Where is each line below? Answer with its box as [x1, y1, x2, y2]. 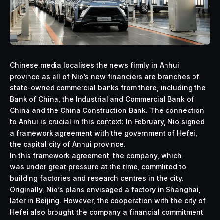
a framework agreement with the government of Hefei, [10, 128, 197, 137]
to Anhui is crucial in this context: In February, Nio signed [10, 117, 205, 126]
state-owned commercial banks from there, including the [10, 83, 206, 92]
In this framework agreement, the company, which [10, 151, 182, 160]
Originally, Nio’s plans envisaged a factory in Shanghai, [10, 185, 201, 193]
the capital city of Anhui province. [10, 139, 126, 148]
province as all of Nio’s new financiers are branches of [10, 72, 199, 81]
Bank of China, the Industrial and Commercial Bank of [10, 94, 194, 103]
